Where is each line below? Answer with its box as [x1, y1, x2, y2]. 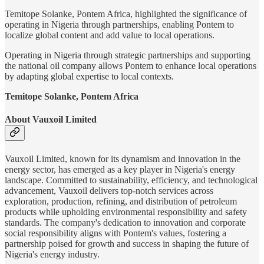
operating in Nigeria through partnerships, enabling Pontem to [5, 19, 234, 30]
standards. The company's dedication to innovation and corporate [5, 217, 246, 227]
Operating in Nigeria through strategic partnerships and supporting [5, 50, 250, 61]
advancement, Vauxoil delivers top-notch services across [5, 185, 213, 196]
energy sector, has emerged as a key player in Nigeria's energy [5, 164, 235, 174]
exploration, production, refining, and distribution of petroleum [5, 196, 237, 206]
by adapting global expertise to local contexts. [5, 71, 174, 82]
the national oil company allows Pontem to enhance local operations [5, 61, 256, 71]
